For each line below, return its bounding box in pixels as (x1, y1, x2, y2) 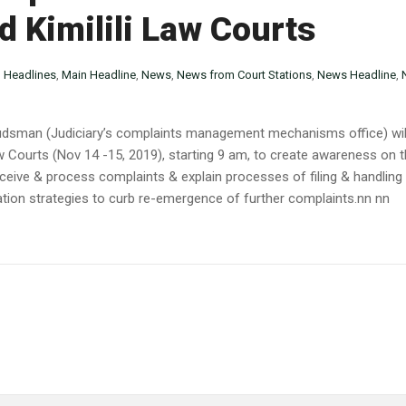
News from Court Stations (177, 68, 312, 82)
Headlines (4, 68, 56, 82)
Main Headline (62, 68, 136, 82)
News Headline (317, 68, 396, 82)
